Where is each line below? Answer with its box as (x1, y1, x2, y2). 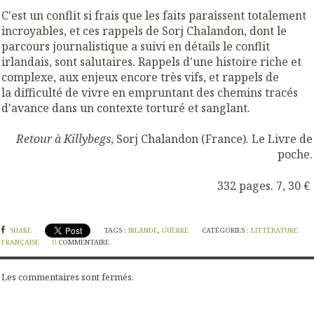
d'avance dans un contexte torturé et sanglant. (1, 100, 250, 116)
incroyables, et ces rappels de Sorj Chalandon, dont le (1, 22, 287, 39)
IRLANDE (128, 226, 158, 235)
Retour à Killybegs (16, 131, 111, 147)
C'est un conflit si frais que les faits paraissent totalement (1, 7, 306, 23)
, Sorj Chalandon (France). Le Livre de (111, 131, 313, 147)
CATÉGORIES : (202, 226, 252, 235)
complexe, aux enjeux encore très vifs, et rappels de (1, 69, 279, 85)
